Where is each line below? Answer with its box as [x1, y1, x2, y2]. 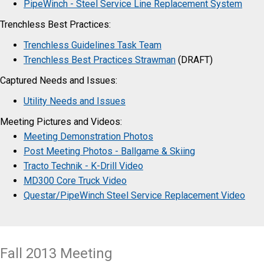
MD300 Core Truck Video [24, 174, 127, 186]
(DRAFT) [176, 54, 213, 65]
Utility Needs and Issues [24, 95, 126, 107]
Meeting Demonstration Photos [24, 130, 153, 142]
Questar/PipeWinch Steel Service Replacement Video [24, 189, 245, 201]
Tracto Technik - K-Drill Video [24, 160, 143, 171]
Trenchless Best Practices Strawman [24, 54, 176, 65]
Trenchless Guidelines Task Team [24, 39, 161, 51]
